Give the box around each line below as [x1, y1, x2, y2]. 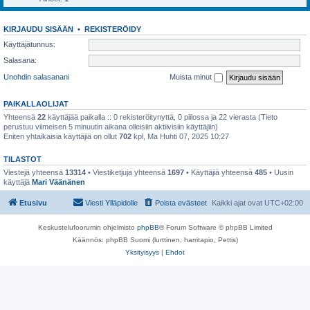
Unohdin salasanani [3, 72, 69, 81]
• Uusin [267, 167, 293, 176]
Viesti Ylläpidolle [85, 199, 138, 207]
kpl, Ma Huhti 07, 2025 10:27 [131, 131, 229, 140]
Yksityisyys [125, 248, 159, 256]
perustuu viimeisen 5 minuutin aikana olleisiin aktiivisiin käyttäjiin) [3, 122, 218, 131]
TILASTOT [3, 154, 42, 163]
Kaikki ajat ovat [212, 199, 264, 207]
